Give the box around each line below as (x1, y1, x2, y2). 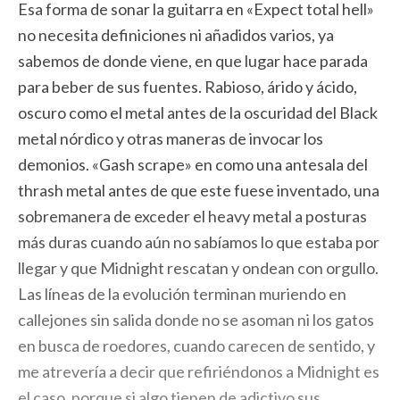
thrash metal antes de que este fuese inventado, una (18, 180, 379, 200)
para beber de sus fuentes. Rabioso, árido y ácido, (18, 77, 357, 96)
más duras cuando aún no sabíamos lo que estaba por (18, 232, 379, 252)
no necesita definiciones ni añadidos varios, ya (18, 25, 334, 45)
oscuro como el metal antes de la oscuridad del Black (18, 103, 378, 122)
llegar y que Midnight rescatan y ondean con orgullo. (18, 258, 379, 278)
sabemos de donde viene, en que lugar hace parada (18, 51, 368, 71)
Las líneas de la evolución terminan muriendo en (18, 284, 346, 304)
